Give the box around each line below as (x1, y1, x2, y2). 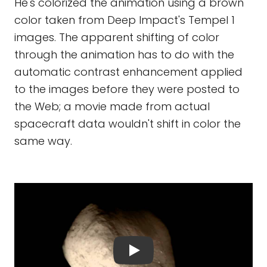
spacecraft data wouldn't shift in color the (14, 116, 241, 131)
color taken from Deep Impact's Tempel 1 (14, 13, 235, 27)
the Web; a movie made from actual (14, 99, 210, 114)
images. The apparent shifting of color (14, 30, 219, 45)
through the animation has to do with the (14, 47, 234, 62)
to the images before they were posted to (14, 82, 240, 97)
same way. (14, 133, 72, 148)
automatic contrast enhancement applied (14, 64, 243, 79)
